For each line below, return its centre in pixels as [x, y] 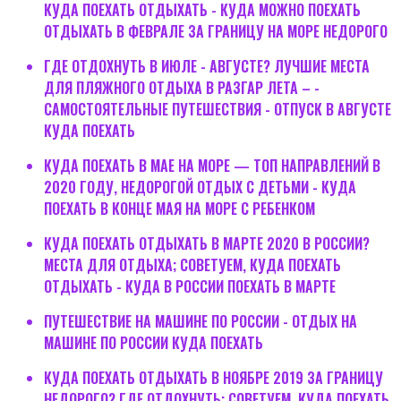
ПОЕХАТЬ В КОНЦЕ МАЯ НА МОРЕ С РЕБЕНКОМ [179, 208]
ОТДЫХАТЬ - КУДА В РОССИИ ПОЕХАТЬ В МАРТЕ [189, 286]
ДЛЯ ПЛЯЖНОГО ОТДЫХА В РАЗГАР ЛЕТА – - [181, 87]
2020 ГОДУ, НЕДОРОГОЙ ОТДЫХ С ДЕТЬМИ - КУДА [200, 187]
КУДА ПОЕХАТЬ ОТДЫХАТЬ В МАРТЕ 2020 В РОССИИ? [206, 243]
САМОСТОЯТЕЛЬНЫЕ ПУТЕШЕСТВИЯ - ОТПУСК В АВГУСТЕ [217, 109]
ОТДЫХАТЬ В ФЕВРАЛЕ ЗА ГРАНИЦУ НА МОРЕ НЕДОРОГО [215, 31]
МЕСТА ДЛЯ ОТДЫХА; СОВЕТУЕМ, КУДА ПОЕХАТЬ [192, 264]
